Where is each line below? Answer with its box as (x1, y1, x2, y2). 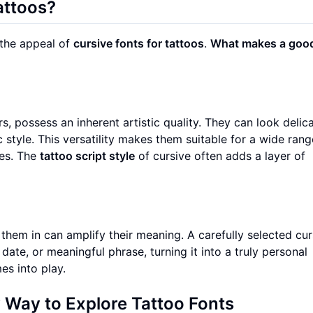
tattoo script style (40, 148, 135, 163)
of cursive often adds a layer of (135, 148, 305, 163)
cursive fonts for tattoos (73, 36, 204, 50)
